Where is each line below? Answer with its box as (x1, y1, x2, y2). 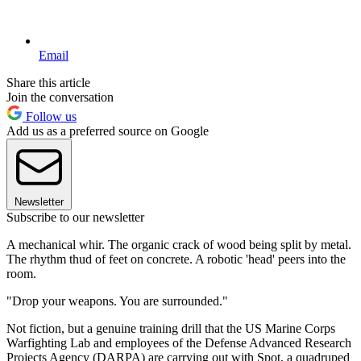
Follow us (23, 109, 77, 123)
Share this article (6, 75, 90, 89)
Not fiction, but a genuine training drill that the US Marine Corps (6, 321, 335, 335)
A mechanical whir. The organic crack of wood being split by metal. (6, 237, 351, 251)
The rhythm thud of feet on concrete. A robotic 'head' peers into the (6, 251, 346, 266)
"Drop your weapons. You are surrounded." (6, 293, 228, 308)
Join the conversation (6, 89, 114, 104)
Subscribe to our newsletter (6, 210, 144, 224)
